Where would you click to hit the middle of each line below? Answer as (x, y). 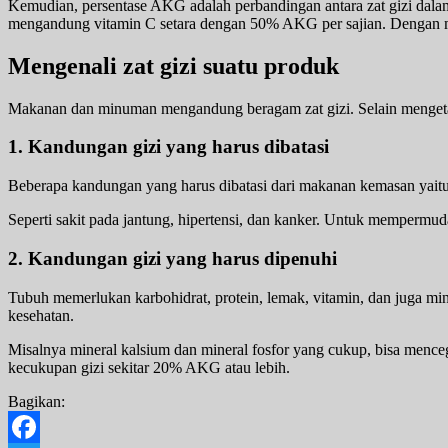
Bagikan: (36, 401)
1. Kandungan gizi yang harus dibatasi (168, 147)
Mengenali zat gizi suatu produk (173, 65)
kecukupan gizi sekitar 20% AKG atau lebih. (149, 367)
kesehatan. (41, 315)
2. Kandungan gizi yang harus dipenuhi (172, 258)
